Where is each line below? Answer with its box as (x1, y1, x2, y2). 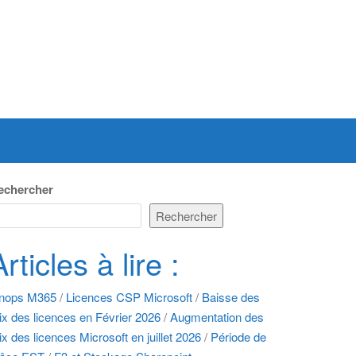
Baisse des (202, 288, 260, 305)
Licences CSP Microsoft (66, 288, 192, 305)
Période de (211, 327, 266, 345)
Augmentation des (170, 308, 264, 325)
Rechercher (156, 207, 217, 224)
